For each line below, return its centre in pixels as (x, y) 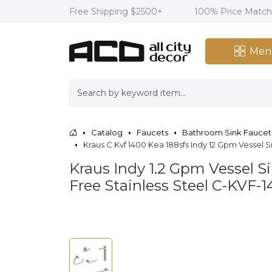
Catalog (107, 132)
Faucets (152, 132)
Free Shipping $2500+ (117, 12)
